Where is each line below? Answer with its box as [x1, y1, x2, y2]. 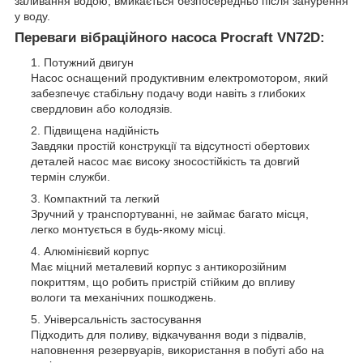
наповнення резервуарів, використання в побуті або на [31, 344, 324, 357]
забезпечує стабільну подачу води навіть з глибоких [31, 87, 305, 100]
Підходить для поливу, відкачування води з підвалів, [31, 328, 306, 342]
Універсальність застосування [44, 313, 202, 327]
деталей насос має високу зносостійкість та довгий [31, 155, 300, 169]
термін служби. [31, 170, 110, 184]
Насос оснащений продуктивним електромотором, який [31, 71, 328, 85]
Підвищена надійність [44, 124, 159, 138]
